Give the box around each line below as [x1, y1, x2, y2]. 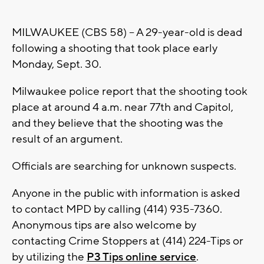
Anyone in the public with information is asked [12, 186, 240, 201]
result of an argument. [12, 132, 123, 147]
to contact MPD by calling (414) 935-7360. [12, 202, 222, 217]
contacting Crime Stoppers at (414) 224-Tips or [12, 234, 243, 249]
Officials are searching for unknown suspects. [12, 159, 236, 174]
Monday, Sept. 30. [12, 57, 101, 72]
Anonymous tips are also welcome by [12, 218, 196, 233]
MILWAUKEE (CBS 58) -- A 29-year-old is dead [12, 25, 242, 40]
